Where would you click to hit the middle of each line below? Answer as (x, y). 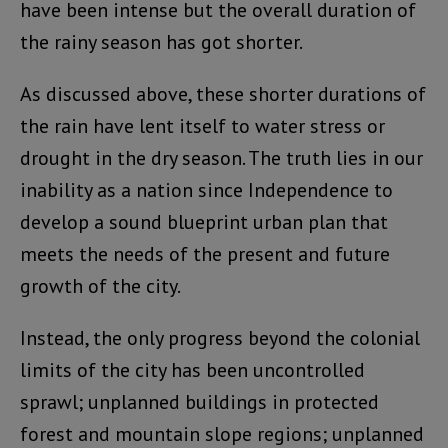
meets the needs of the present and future (205, 253)
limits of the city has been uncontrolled (192, 369)
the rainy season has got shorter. (161, 41)
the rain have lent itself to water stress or (202, 125)
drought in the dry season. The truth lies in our (221, 157)
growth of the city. (100, 285)
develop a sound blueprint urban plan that (204, 221)
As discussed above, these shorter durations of (223, 93)
